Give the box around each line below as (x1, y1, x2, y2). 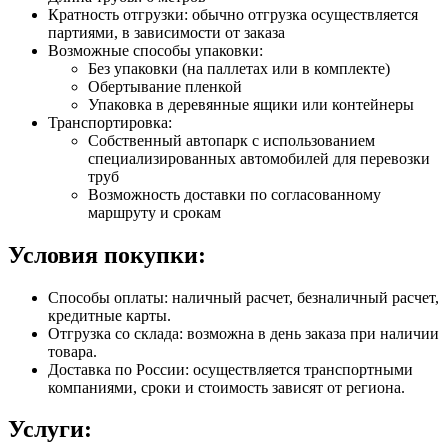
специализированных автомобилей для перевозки (88, 149, 430, 167)
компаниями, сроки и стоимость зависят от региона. (48, 378, 405, 396)
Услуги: (8, 416, 92, 443)
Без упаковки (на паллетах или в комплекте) (88, 59, 390, 77)
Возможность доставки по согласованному (88, 185, 381, 203)
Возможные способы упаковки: (48, 41, 263, 59)
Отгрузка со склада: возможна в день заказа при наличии (48, 324, 439, 342)
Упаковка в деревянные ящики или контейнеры (88, 95, 414, 113)
